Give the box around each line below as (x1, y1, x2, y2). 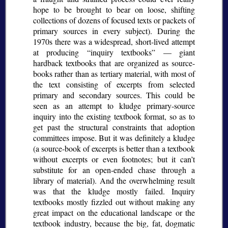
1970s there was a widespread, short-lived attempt (33, 36, 195, 47)
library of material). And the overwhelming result (33, 175, 195, 186)
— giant (155, 47, 195, 58)
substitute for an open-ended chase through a (33, 164, 195, 176)
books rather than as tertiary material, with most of (33, 68, 195, 79)
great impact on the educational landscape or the (33, 207, 195, 218)
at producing (33, 47, 87, 58)
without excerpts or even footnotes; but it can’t (33, 154, 195, 165)
